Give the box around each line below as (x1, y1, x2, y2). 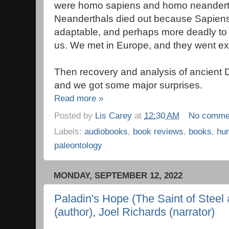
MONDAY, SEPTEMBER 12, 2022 (54, 170, 182, 180)
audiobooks (84, 126, 128, 136)
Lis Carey (95, 110, 132, 121)
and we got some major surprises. (54, 80, 202, 91)
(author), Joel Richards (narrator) (54, 205, 215, 219)
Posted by (54, 110, 95, 121)
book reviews (133, 126, 184, 136)
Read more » (54, 93, 103, 104)
